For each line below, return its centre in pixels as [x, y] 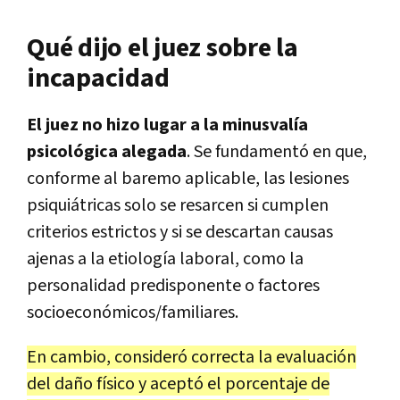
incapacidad [98, 78]
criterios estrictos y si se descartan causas [180, 232]
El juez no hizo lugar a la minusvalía [167, 125]
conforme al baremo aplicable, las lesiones [188, 178]
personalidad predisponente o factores [173, 285]
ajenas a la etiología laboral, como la [165, 258]
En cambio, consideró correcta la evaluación [192, 357]
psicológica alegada [107, 151]
